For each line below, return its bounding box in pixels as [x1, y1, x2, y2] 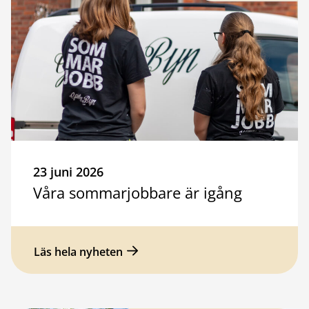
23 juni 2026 [33, 163, 103, 180]
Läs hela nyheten [34, 243, 123, 259]
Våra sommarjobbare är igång [33, 181, 242, 203]
